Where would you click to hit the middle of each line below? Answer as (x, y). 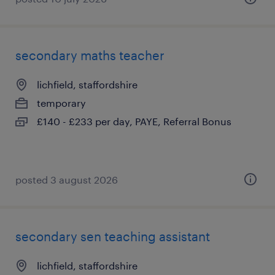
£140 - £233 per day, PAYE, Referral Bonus (134, 121)
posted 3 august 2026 (67, 180)
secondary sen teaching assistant (113, 236)
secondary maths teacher (90, 55)
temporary (61, 103)
